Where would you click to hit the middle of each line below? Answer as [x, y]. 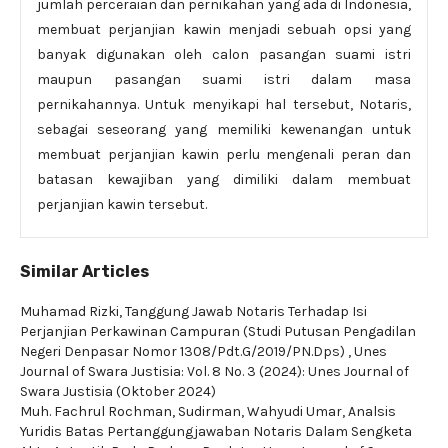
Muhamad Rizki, [72, 311]
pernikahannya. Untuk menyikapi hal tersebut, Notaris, [224, 104]
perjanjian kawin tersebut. [122, 204]
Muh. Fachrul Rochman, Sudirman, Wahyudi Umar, [184, 411]
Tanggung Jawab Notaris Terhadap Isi [246, 311]
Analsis [372, 411]
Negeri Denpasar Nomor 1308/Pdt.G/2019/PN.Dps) [184, 351]
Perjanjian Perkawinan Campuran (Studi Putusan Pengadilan [218, 331]
